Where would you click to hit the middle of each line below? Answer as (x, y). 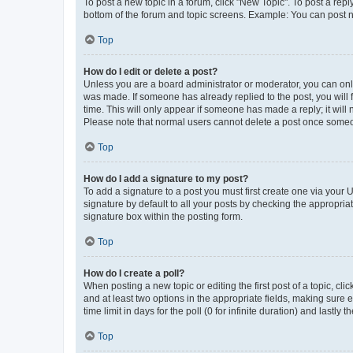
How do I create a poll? (134, 273)
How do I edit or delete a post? (150, 72)
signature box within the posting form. (163, 217)
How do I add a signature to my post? (166, 179)
